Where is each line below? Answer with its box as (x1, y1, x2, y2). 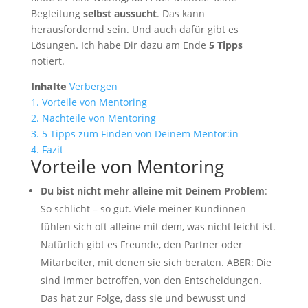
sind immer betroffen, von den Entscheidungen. (40, 273, 262, 287)
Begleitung (30, 6, 83, 20)
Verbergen (69, 79, 118, 93)
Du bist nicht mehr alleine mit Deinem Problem (40, 184, 265, 197)
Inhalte (30, 79, 67, 93)
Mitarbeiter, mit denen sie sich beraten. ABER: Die (40, 255, 272, 269)
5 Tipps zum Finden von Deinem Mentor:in (41, 126, 239, 140)
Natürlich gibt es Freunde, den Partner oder (40, 237, 243, 251)
